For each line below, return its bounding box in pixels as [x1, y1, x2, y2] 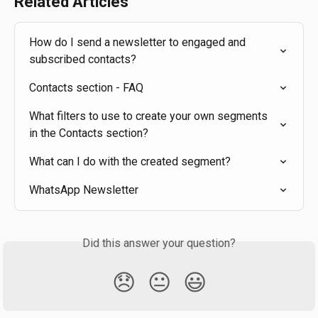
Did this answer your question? [82, 236, 236, 250]
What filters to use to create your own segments [29, 109, 270, 123]
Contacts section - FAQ [29, 80, 143, 94]
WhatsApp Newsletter [29, 182, 138, 197]
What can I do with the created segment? [29, 154, 231, 168]
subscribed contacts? [29, 52, 136, 66]
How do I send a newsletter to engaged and [29, 35, 248, 49]
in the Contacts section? [29, 126, 148, 140]
